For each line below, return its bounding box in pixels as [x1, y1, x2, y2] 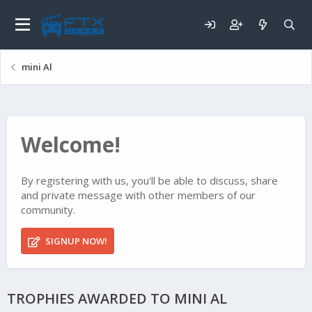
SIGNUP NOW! [42, 235, 107, 248]
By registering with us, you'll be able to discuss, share [21, 173, 278, 188]
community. [21, 203, 75, 217]
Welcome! [21, 130, 120, 159]
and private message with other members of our [21, 188, 256, 203]
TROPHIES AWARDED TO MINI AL [7, 289, 227, 309]
